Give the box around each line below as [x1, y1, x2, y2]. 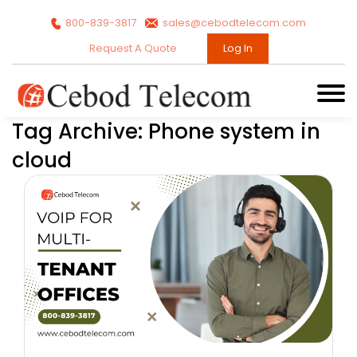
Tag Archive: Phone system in [12, 117, 320, 147]
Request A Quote [88, 41, 179, 56]
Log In [222, 41, 253, 56]
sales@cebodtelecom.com [160, 15, 306, 30]
